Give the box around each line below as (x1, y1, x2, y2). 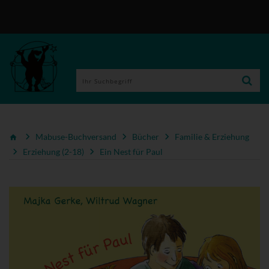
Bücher (132, 131, 159, 142)
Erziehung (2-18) (23, 147, 84, 157)
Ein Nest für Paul (100, 147, 163, 157)
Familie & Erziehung (175, 131, 249, 142)
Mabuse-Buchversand (35, 131, 116, 142)
